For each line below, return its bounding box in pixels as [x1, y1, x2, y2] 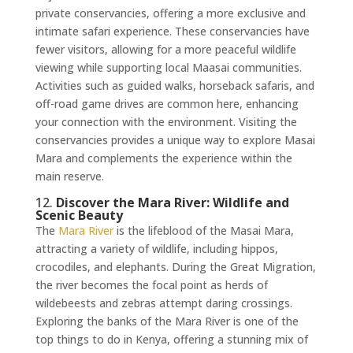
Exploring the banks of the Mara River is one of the [35, 314, 299, 329]
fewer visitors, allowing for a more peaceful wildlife [35, 42, 296, 58]
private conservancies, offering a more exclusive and [35, 6, 306, 21]
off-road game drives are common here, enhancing [35, 96, 299, 112]
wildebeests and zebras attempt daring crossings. [35, 295, 292, 311]
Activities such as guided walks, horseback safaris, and [35, 78, 314, 94]
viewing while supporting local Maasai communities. [35, 60, 302, 76]
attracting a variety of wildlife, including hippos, [35, 241, 278, 257]
